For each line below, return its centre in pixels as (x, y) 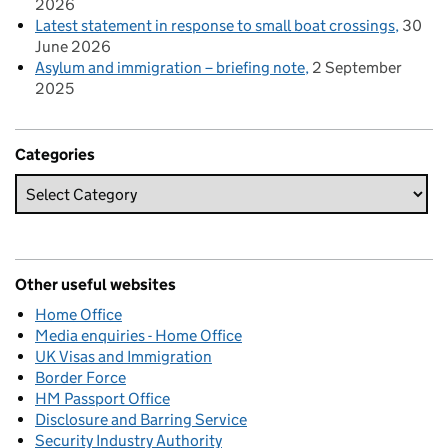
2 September (357, 67)
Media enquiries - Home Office (138, 335)
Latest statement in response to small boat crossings (215, 25)
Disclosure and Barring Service (141, 419)
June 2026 (73, 46)
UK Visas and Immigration (123, 356)
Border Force (80, 377)
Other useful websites (95, 284)
